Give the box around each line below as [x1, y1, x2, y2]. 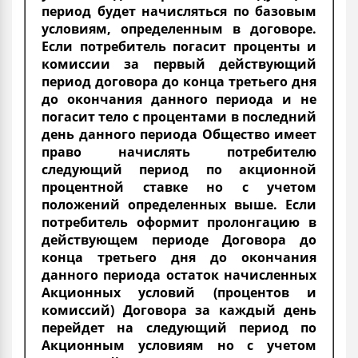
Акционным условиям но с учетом [42, 336, 316, 354]
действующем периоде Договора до [42, 230, 316, 249]
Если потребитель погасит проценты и [42, 37, 316, 55]
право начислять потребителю [42, 142, 316, 161]
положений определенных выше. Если [42, 195, 316, 213]
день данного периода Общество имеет [42, 125, 316, 143]
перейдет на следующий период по [42, 318, 316, 336]
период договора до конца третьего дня [42, 72, 316, 90]
